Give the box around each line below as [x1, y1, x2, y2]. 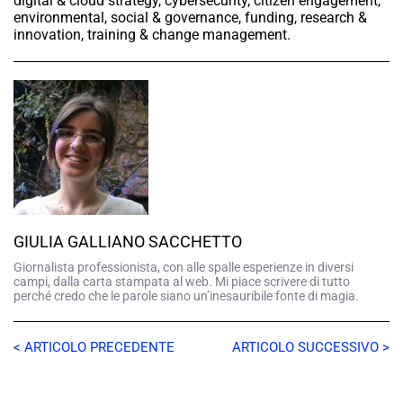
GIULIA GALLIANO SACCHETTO [13, 232, 242, 252]
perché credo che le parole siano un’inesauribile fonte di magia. [13, 289, 359, 304]
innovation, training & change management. [13, 26, 291, 44]
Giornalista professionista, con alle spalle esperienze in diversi [13, 260, 354, 275]
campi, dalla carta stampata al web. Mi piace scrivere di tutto [13, 274, 350, 290]
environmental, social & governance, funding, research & [13, 9, 367, 27]
